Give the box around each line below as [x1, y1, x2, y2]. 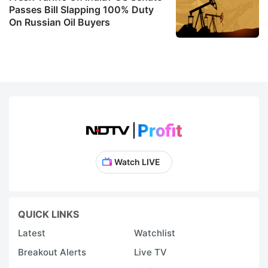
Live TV [134, 246, 167, 258]
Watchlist [134, 227, 175, 239]
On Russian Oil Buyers [9, 16, 110, 28]
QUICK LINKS [18, 208, 79, 220]
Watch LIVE [114, 156, 160, 167]
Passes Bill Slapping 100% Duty [9, 3, 154, 16]
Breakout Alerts [18, 246, 86, 258]
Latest [18, 227, 45, 239]
